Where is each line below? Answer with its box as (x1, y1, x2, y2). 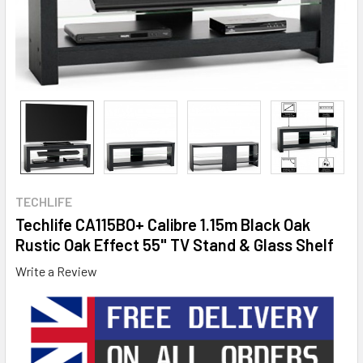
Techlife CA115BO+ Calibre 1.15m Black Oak (15, 215, 310, 234)
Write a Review (15, 263, 97, 279)
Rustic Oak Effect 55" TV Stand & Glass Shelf (15, 235, 334, 254)
